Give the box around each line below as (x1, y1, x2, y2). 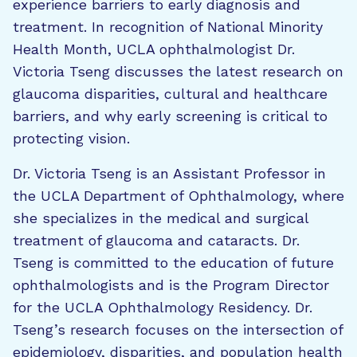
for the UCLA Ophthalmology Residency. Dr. (13, 299, 312, 316)
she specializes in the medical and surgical (13, 210, 308, 226)
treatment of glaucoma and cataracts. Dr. (13, 232, 300, 249)
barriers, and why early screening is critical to (13, 108, 328, 124)
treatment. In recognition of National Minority (13, 18, 323, 35)
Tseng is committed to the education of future (13, 254, 334, 271)
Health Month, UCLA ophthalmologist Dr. (13, 41, 295, 57)
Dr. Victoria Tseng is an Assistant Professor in (13, 165, 326, 182)
